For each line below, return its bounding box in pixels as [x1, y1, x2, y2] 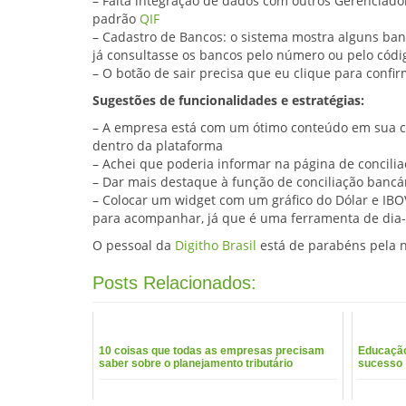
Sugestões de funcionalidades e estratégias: [92, 92, 364, 110]
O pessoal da [92, 237, 175, 255]
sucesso [357, 357, 402, 371]
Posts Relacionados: [92, 273, 256, 294]
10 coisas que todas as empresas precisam [99, 344, 324, 358]
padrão [92, 10, 140, 28]
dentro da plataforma [92, 137, 223, 155]
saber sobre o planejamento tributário [99, 357, 293, 371]
